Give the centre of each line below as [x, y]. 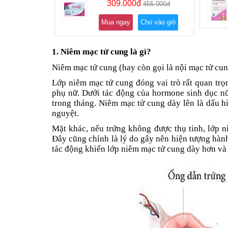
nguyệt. [65, 113]
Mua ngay [116, 22]
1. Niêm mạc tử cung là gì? [102, 52]
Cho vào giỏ [158, 22]
